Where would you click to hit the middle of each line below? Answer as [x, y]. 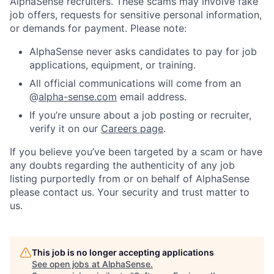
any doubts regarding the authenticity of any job [122, 165]
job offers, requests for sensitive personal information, [136, 14]
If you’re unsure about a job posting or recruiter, [140, 115]
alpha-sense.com [78, 96]
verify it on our [65, 128]
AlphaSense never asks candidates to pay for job [143, 51]
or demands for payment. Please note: [98, 28]
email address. [152, 96]
